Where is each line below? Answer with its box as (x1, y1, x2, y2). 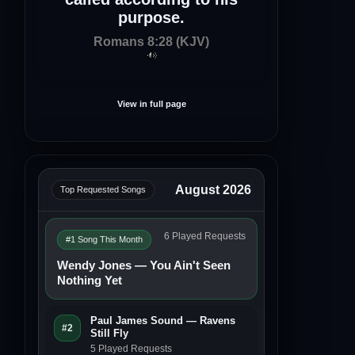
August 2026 (175, 182, 251, 197)
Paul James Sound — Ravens (90, 314, 235, 326)
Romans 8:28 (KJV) (94, 34, 209, 48)
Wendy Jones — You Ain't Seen (57, 258, 231, 272)
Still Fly (90, 326, 128, 339)
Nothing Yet (57, 273, 122, 287)
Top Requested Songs (60, 184, 146, 194)
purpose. (118, 8, 185, 26)
